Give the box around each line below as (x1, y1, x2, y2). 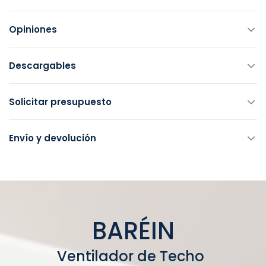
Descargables (9, 59, 76, 72)
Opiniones (9, 23, 57, 36)
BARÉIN (91, 214, 175, 248)
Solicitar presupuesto (9, 95, 112, 108)
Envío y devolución (9, 131, 96, 144)
